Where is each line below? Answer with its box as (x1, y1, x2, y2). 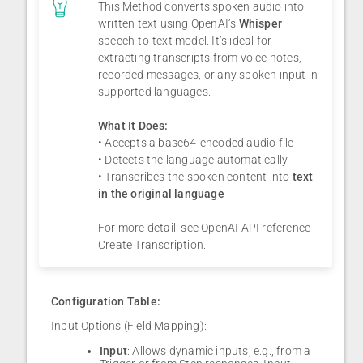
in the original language (98, 187, 224, 201)
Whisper (238, 17, 283, 31)
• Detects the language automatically (98, 153, 288, 167)
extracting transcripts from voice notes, (98, 51, 301, 65)
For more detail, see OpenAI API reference (98, 221, 311, 235)
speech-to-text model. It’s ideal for (98, 34, 272, 48)
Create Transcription (98, 238, 203, 252)
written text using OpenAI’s (98, 17, 239, 31)
